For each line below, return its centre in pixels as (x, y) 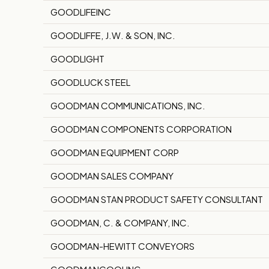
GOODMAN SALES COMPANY (112, 176)
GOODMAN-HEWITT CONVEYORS (122, 246)
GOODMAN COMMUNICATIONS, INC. (128, 106)
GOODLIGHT (77, 59)
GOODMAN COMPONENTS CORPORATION (141, 129)
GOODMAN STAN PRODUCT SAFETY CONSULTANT (157, 199)
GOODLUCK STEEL (90, 82)
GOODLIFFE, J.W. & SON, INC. (113, 35)
